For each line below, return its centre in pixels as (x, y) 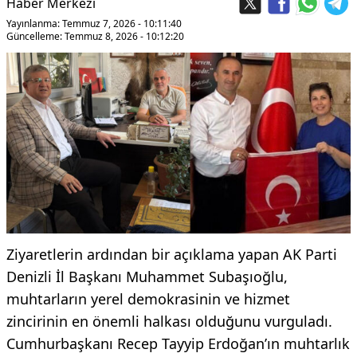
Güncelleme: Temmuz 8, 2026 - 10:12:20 (95, 36)
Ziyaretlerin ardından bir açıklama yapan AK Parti (172, 254)
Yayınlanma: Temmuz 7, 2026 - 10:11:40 (94, 24)
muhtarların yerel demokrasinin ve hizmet (148, 298)
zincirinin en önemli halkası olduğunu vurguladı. (169, 321)
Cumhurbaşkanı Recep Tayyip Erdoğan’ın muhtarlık (178, 343)
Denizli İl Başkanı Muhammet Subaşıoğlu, (147, 276)
